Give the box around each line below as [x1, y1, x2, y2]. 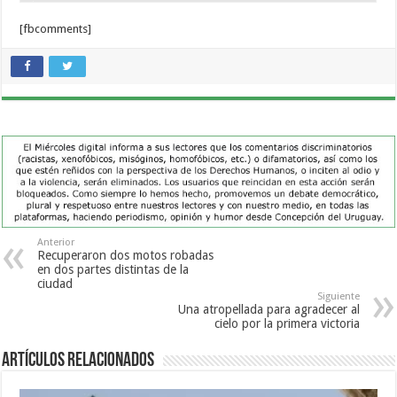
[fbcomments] [19, 22, 92, 36]
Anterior [37, 236, 75, 248]
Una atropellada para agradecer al [177, 301, 360, 316]
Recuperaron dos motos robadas [37, 247, 214, 262]
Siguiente [316, 290, 360, 302]
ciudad [37, 276, 74, 291]
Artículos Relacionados [2, 350, 155, 371]
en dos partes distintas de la [37, 261, 190, 276]
